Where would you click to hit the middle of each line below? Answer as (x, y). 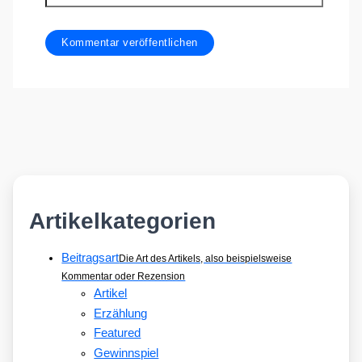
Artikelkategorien (123, 220)
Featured (118, 333)
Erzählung (121, 313)
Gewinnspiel (126, 354)
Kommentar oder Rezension (124, 277)
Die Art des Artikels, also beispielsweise (206, 259)
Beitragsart (90, 258)
